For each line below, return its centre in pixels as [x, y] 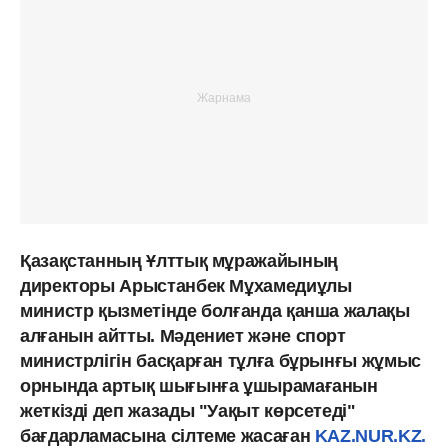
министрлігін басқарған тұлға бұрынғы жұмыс [220, 360]
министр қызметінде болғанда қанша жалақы [215, 310]
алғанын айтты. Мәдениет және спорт [183, 335]
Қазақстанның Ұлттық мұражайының [179, 260]
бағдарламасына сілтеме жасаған [167, 435]
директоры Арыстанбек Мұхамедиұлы [186, 285]
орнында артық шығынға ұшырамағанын [199, 385]
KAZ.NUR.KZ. [370, 435]
